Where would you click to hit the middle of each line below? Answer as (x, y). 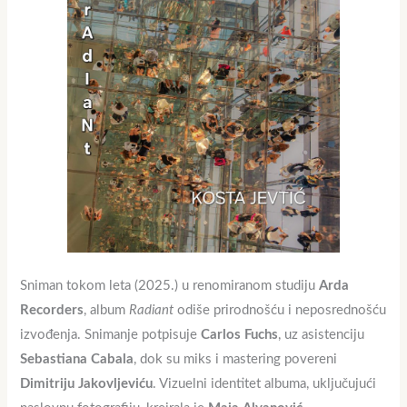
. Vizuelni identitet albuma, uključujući (265, 384)
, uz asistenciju (322, 335)
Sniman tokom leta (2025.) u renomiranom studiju (170, 286)
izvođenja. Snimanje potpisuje (111, 335)
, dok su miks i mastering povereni (236, 360)
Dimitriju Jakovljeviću (87, 384)
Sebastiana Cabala (77, 360)
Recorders (52, 311)
